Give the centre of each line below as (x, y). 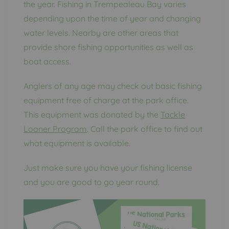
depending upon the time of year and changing (112, 19)
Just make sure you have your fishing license (108, 168)
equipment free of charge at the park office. (106, 100)
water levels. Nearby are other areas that (101, 33)
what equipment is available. (77, 143)
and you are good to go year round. (91, 182)
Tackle (173, 115)
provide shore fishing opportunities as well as (108, 47)
